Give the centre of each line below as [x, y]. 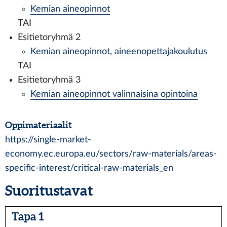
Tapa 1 [28, 216]
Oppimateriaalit [39, 125]
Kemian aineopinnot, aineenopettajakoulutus [119, 51]
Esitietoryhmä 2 [49, 37]
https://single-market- [48, 140]
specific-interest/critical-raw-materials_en [89, 168]
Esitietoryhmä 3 [49, 80]
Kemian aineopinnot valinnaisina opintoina [114, 94]
